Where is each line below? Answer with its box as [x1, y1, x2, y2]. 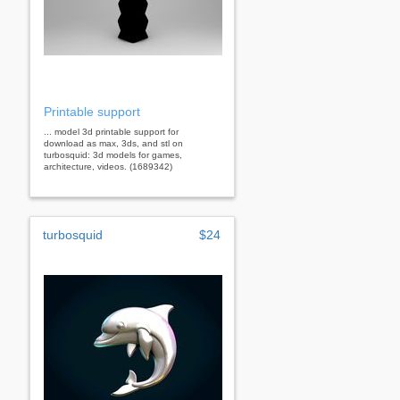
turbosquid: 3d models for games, [44, 149, 182, 160]
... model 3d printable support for [44, 126, 179, 137]
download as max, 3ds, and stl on [44, 137, 183, 148]
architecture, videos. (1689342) [44, 161, 172, 171]
